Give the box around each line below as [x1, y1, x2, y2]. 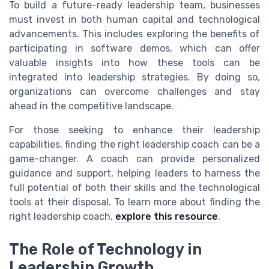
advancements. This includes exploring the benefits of [9, 28, 260, 40]
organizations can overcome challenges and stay [9, 86, 260, 98]
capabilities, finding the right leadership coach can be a [9, 139, 260, 151]
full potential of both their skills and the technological [9, 182, 260, 194]
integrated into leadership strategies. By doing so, [9, 71, 260, 83]
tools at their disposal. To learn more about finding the [9, 196, 260, 208]
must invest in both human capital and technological [9, 14, 260, 26]
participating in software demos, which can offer [9, 43, 260, 55]
